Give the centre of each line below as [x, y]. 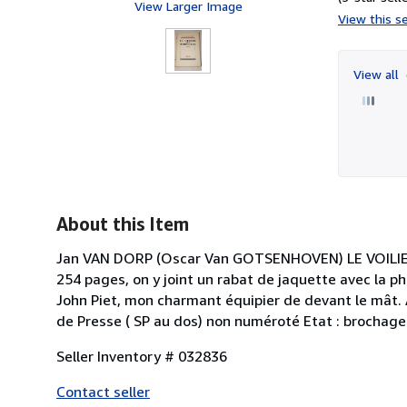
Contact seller [103, 391]
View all [378, 74]
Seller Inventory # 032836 [142, 356]
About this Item [123, 223]
